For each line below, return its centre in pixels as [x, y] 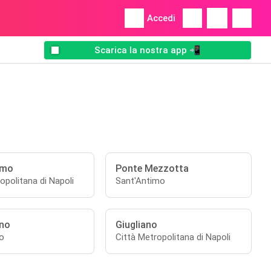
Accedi [161, 18]
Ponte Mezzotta [152, 168]
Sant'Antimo [141, 181]
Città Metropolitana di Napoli [173, 237]
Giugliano [137, 225]
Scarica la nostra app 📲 [148, 51]
